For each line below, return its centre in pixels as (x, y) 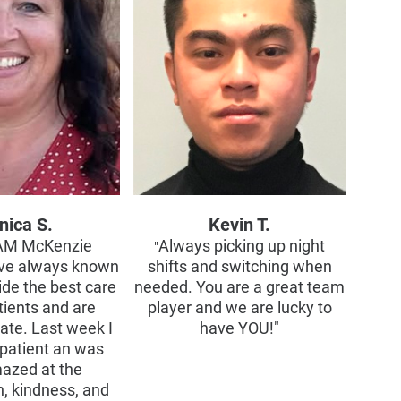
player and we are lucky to (239, 307)
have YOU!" (240, 328)
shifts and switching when (239, 266)
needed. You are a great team (240, 287)
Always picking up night (242, 246)
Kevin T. (240, 224)
